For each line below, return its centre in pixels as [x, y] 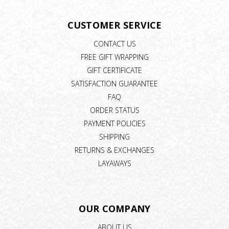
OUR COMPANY [114, 208]
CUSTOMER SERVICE [114, 25]
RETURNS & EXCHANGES [114, 150]
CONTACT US [114, 44]
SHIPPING [114, 136]
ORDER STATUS [114, 110]
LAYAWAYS [114, 163]
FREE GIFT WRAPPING [114, 57]
